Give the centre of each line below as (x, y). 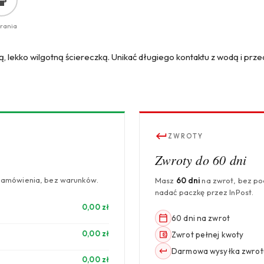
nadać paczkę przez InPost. (204, 192)
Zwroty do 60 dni (201, 160)
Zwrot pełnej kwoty (208, 235)
